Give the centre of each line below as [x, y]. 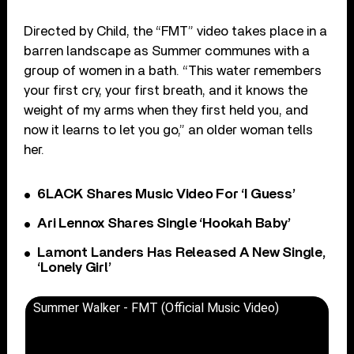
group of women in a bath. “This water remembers [173, 71]
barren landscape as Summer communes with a [167, 51]
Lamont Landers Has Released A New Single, [181, 253]
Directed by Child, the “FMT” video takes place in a [176, 32]
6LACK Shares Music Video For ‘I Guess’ [166, 195]
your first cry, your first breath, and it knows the [166, 91]
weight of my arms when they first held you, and [166, 111]
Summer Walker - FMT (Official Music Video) [156, 308]
